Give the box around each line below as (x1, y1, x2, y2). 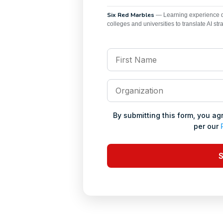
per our (193, 122, 221, 130)
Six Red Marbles (107, 11, 154, 19)
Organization (106, 80, 158, 90)
